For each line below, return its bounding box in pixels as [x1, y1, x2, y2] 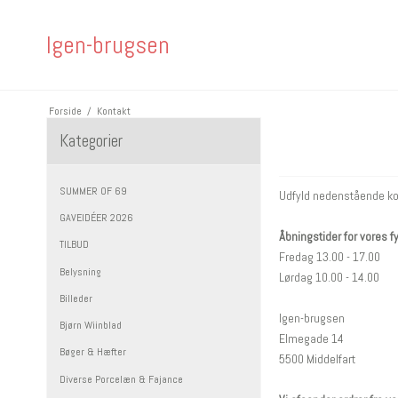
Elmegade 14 [279, 330, 345, 347]
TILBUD [60, 237, 89, 252]
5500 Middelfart [279, 351, 356, 368]
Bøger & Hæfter [60, 345, 126, 360]
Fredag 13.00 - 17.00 [279, 249, 381, 266]
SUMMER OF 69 [60, 183, 127, 198]
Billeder [60, 291, 92, 306]
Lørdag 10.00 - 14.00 [279, 269, 380, 286]
